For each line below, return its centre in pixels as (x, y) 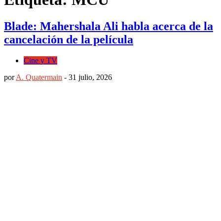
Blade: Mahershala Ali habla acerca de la (109, 26)
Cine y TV (40, 60)
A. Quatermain (39, 77)
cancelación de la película (69, 39)
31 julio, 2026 (90, 77)
